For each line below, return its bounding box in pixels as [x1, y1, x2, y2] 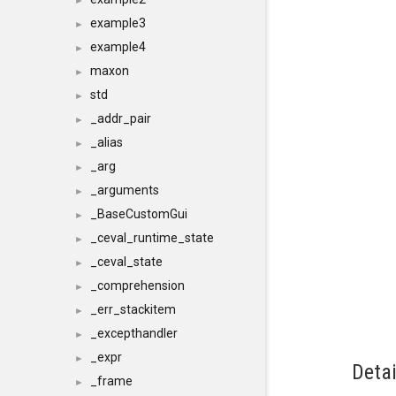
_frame [90, 374, 133, 388]
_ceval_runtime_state [90, 231, 214, 245]
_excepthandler [90, 326, 178, 340]
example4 [90, 40, 146, 54]
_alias [90, 135, 123, 149]
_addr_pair [90, 111, 151, 126]
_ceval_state [90, 255, 163, 269]
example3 [90, 16, 146, 30]
